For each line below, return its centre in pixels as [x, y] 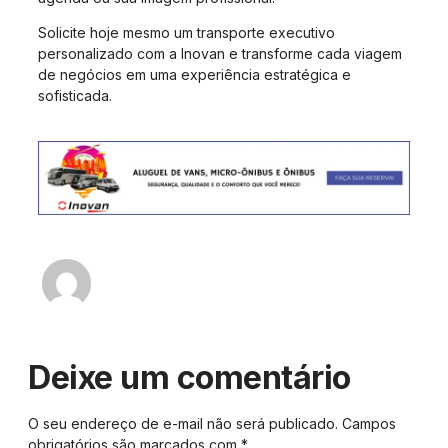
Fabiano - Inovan [260, 287]
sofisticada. [75, 96]
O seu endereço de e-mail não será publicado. [183, 423]
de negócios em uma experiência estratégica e [194, 75]
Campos [369, 423]
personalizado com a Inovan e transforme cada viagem [220, 54]
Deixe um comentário [189, 377]
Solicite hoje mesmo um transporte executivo [186, 33]
